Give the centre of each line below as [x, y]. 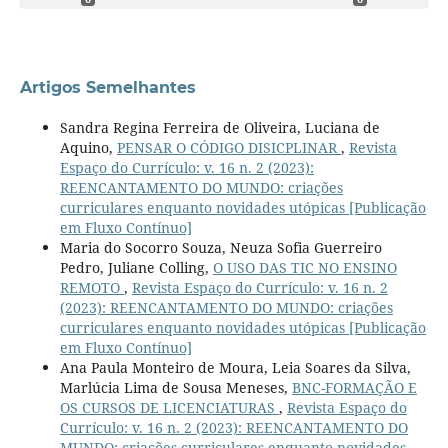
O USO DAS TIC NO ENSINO [304, 267]
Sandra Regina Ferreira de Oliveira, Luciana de [219, 127]
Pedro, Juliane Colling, [136, 267]
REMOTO [91, 287]
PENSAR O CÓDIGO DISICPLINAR [228, 147]
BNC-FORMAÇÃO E [354, 387]
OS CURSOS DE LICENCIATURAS [169, 407]
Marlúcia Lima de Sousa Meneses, [175, 387]
